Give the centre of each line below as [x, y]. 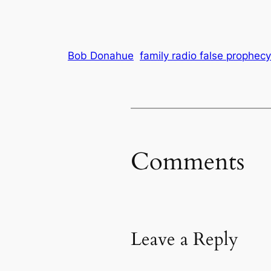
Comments [188, 162]
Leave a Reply [184, 239]
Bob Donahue [101, 56]
